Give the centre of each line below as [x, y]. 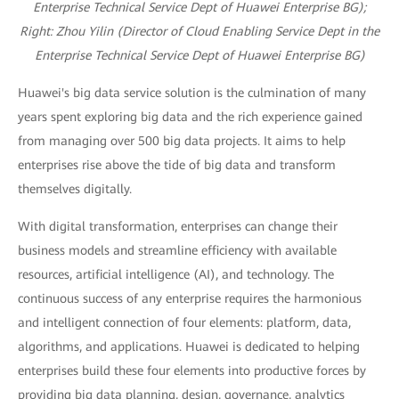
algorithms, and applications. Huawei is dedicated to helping [189, 347]
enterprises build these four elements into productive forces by [192, 371]
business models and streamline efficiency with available [177, 251]
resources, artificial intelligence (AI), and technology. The [176, 275]
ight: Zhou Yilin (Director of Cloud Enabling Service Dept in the [204, 32]
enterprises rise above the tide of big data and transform [177, 165]
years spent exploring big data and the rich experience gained [190, 117]
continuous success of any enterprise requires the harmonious [190, 299]
